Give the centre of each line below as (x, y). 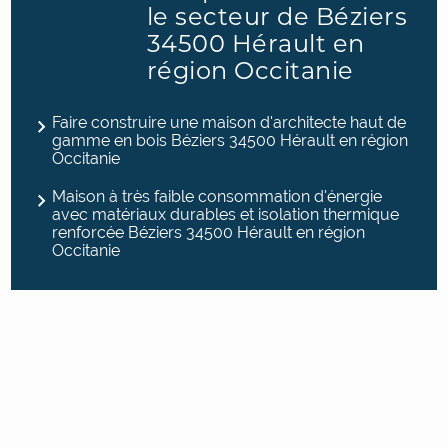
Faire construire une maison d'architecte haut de (229, 122)
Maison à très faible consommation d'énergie (217, 196)
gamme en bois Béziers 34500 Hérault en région (230, 140)
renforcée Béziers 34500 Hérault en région (209, 232)
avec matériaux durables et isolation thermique (226, 214)
